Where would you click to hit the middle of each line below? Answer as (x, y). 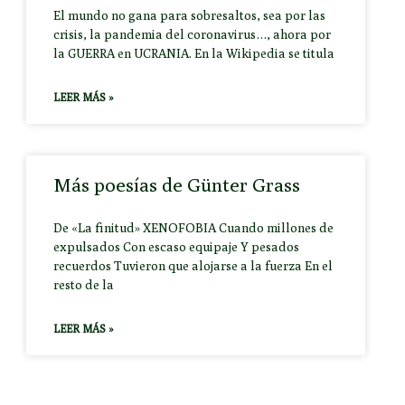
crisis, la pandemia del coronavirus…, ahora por (193, 34)
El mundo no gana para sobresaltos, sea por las (190, 15)
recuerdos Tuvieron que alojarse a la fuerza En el (193, 265)
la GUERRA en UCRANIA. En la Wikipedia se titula (194, 53)
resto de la (84, 284)
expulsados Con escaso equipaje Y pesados (177, 246)
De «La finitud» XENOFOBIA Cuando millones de (194, 227)
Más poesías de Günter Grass (177, 184)
